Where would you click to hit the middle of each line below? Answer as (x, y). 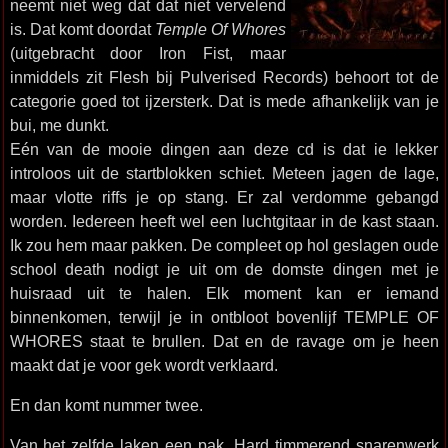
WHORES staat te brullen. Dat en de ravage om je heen (224, 341)
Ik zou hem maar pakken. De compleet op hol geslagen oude (224, 245)
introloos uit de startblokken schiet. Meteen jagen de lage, (224, 173)
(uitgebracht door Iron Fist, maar (147, 53)
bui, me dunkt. (59, 125)
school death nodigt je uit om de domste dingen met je (224, 269)
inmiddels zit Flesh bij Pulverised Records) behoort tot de (224, 77)
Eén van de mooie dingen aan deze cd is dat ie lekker (224, 149)
